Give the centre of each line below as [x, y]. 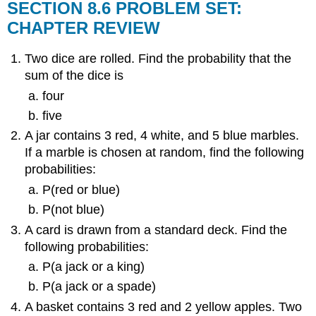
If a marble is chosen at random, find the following [165, 153]
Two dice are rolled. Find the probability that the [158, 59]
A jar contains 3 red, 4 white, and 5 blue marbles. [162, 136]
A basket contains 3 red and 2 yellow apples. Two [164, 306]
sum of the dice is [74, 76]
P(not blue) [73, 210]
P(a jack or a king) [93, 266]
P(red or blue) [81, 189]
